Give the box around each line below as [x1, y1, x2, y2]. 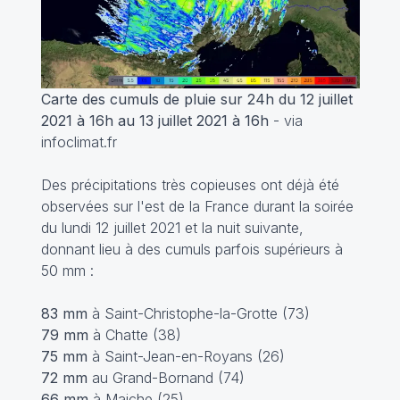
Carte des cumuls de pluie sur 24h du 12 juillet [40, 90, 353, 109]
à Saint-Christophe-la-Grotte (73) [91, 304, 310, 323]
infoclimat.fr [40, 133, 117, 152]
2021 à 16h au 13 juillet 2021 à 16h [40, 112, 269, 130]
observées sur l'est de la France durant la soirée [40, 197, 354, 216]
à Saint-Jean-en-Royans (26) [87, 347, 285, 366]
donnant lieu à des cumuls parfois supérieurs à [40, 240, 343, 259]
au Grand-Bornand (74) [87, 369, 245, 387]
